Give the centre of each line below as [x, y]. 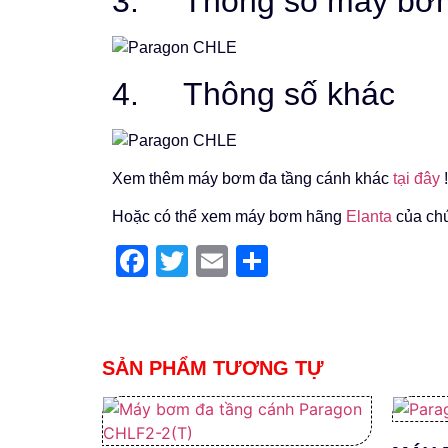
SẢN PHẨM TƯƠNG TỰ [213, 368]
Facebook [219, 261]
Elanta [369, 217]
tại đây [416, 178]
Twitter [235, 261]
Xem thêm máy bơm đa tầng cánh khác [252, 178]
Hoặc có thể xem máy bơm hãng [229, 217]
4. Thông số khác [253, 93]
